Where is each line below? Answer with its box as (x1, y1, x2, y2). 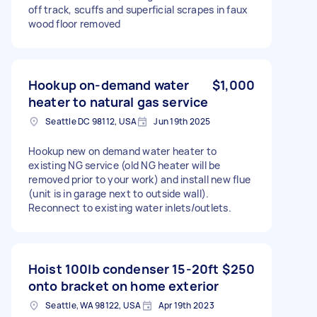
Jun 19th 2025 (154, 115, 211, 127)
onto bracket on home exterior (28, 277, 219, 294)
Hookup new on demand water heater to (28, 144, 217, 158)
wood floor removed (28, 16, 121, 30)
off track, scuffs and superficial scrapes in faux (28, 2, 248, 16)
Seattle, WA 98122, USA (45, 299, 142, 311)
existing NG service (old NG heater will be (28, 158, 221, 172)
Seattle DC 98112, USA (45, 115, 137, 127)
